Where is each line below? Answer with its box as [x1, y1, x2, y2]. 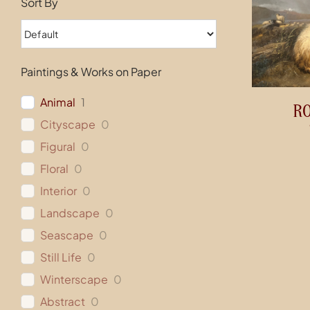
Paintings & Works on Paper [20, 64, 161, 80]
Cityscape [39, 117, 95, 132]
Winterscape [39, 272, 108, 287]
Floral [39, 161, 69, 176]
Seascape [39, 228, 93, 243]
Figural [39, 139, 75, 154]
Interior [39, 183, 77, 199]
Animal [39, 95, 75, 110]
